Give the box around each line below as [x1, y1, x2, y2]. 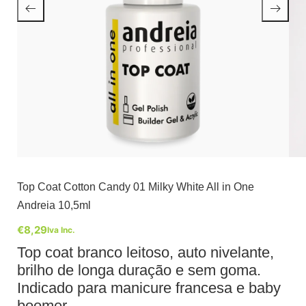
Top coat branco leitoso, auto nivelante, [17, 244, 274, 262]
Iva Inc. [47, 225, 75, 236]
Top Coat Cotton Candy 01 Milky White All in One [17, 181, 254, 193]
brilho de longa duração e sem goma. [17, 262, 261, 279]
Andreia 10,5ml [17, 199, 91, 212]
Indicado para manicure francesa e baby [17, 279, 281, 297]
